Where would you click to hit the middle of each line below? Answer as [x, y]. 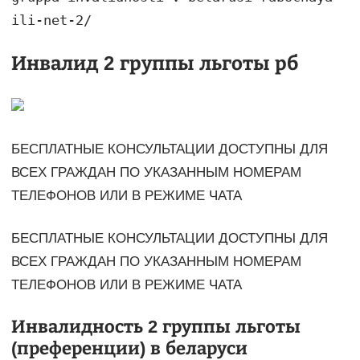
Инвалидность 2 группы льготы [155, 327]
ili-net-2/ [51, 20]
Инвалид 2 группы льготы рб [154, 63]
